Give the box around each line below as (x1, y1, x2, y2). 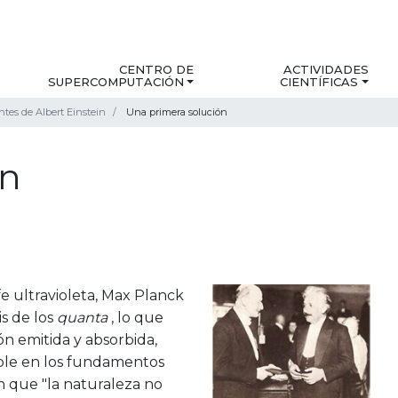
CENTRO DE (119, 62, 195, 77)
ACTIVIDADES (283, 62, 369, 77)
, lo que (111, 309, 163, 327)
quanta (57, 309, 111, 327)
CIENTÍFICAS (280, 75, 359, 90)
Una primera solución (126, 106, 227, 119)
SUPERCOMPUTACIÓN (48, 75, 185, 90)
